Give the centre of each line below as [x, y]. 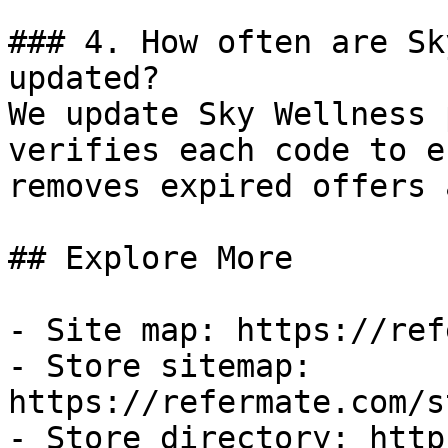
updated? [84, 78]
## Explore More [150, 258]
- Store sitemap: [160, 366]
